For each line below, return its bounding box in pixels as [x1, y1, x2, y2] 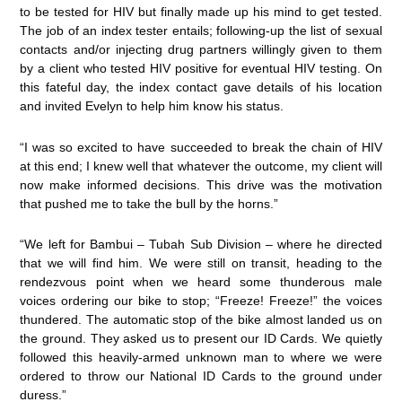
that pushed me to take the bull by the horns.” [20, 196, 279, 211]
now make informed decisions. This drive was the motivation [20, 177, 382, 192]
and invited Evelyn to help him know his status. [20, 99, 284, 114]
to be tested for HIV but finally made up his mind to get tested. [20, 4, 382, 20]
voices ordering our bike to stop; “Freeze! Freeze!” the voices [20, 293, 382, 309]
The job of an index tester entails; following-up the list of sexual [20, 23, 382, 39]
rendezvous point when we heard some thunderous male [20, 275, 382, 290]
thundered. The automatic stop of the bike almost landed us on [20, 312, 382, 328]
